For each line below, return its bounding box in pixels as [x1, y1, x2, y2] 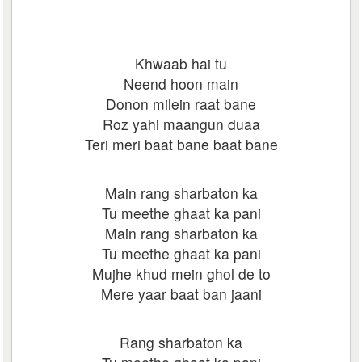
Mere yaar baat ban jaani [100, 284, 262, 304]
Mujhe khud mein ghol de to [91, 263, 271, 284]
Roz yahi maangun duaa [102, 114, 260, 134]
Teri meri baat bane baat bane [84, 134, 278, 154]
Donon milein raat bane [106, 94, 256, 114]
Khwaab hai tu [135, 53, 227, 74]
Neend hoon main [124, 74, 238, 94]
